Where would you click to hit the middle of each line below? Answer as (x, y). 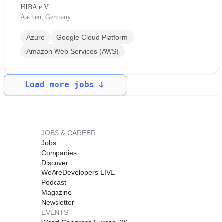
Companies (59, 152)
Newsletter (58, 202)
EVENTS (55, 212)
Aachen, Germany (46, 17)
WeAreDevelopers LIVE (78, 172)
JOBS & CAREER (68, 133)
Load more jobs (59, 84)
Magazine (56, 192)
